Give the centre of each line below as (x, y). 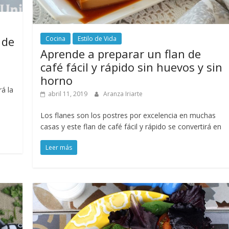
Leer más (59, 147)
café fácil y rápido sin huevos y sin (132, 67)
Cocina (56, 38)
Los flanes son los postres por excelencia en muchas (128, 115)
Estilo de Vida (97, 38)
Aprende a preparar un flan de (121, 53)
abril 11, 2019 (68, 94)
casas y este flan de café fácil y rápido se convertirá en (131, 126)
